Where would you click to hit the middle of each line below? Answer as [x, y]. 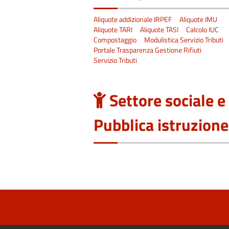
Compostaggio [115, 40]
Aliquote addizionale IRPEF [133, 19]
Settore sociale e [167, 100]
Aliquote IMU [198, 19]
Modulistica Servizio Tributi [184, 40]
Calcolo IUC [202, 29]
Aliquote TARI [113, 29]
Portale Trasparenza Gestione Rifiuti [147, 50]
